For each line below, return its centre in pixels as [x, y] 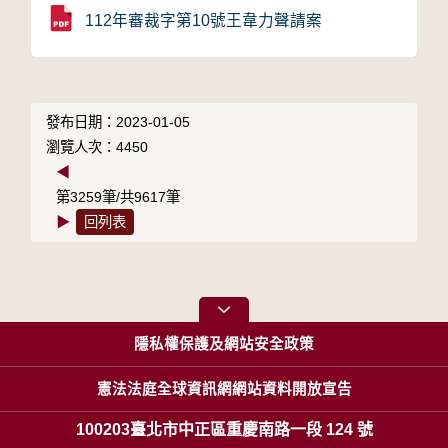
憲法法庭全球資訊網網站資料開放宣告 [224, 389]
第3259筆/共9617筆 [118, 197]
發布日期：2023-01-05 [118, 122]
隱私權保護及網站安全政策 [224, 344]
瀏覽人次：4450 [97, 147]
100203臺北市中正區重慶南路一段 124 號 [224, 429]
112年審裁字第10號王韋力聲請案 [204, 20]
